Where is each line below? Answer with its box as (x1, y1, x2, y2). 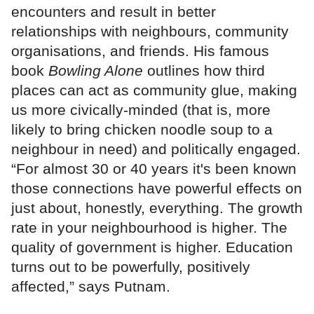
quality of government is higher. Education (11, 239, 293, 256)
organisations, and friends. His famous (11, 43, 269, 60)
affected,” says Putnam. (11, 278, 170, 295)
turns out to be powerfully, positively (11, 259, 250, 275)
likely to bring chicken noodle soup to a (11, 121, 273, 138)
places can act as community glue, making (11, 82, 297, 99)
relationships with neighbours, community (11, 23, 289, 40)
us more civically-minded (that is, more (11, 102, 271, 118)
